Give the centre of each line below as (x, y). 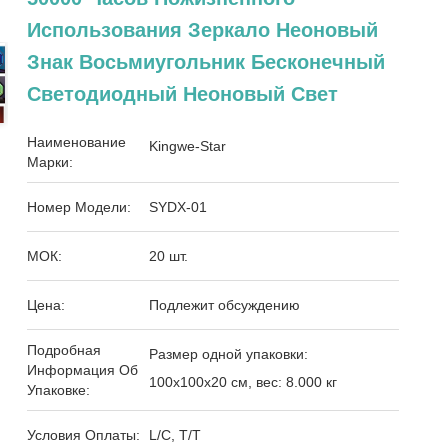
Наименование (77, 142)
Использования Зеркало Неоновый (203, 30)
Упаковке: (59, 390)
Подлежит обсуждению (225, 305)
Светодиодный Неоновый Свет (183, 94)
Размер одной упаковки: (229, 354)
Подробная (64, 350)
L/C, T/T (175, 435)
